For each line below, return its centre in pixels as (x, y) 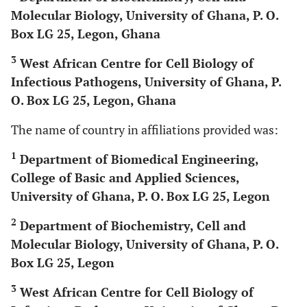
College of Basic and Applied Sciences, (125, 177)
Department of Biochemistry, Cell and (131, 225)
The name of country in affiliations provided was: (145, 130)
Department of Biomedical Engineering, (137, 159)
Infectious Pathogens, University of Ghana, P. (146, 82)
